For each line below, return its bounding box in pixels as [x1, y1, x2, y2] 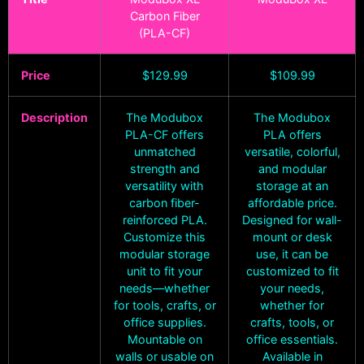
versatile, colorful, [244, 145, 340, 159]
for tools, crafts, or [113, 298, 216, 313]
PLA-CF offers [125, 128, 204, 142]
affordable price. [247, 196, 337, 210]
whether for [260, 298, 324, 313]
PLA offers [262, 128, 322, 142]
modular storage [119, 247, 210, 262]
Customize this [123, 230, 206, 245]
